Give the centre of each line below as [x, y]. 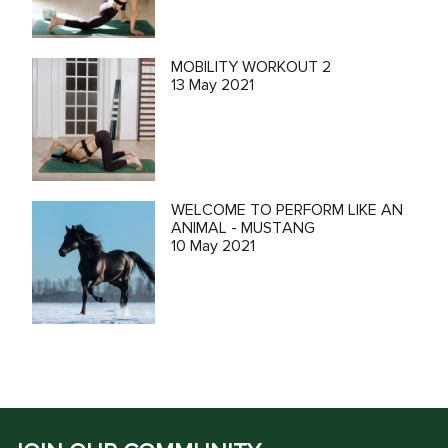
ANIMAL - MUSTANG [242, 227]
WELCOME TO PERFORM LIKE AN [286, 209]
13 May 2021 [212, 85]
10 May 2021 [212, 245]
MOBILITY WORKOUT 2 [250, 67]
